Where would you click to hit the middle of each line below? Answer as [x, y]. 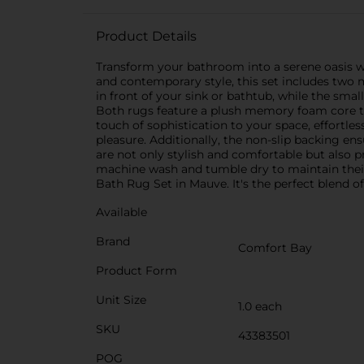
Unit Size [121, 300]
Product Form [136, 271]
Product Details [146, 36]
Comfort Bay [275, 248]
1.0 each [260, 306]
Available [121, 212]
